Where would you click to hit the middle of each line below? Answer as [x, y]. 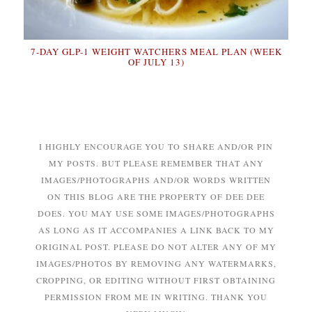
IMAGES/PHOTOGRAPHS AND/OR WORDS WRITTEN [156, 180]
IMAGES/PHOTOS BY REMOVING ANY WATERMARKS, [156, 264]
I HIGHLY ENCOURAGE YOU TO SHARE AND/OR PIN [156, 147]
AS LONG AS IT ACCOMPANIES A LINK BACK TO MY [156, 230]
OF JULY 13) [156, 62]
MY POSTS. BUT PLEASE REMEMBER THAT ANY [156, 163]
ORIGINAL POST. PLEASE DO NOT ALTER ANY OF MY [156, 247]
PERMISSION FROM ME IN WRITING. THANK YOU [156, 297]
